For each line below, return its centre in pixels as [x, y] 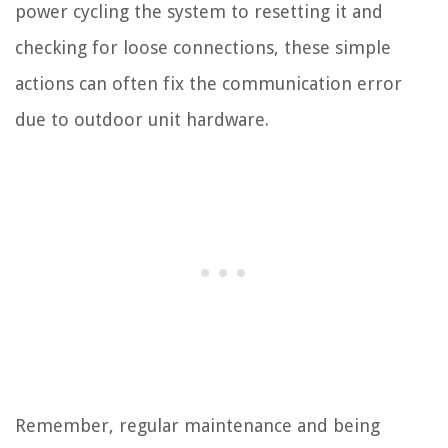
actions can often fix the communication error [208, 84]
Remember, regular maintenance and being [197, 426]
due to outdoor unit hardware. [142, 120]
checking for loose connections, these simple [203, 48]
